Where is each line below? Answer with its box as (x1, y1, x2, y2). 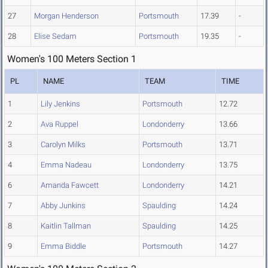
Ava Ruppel (41, 120, 78, 129)
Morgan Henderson (34, 11, 99, 21)
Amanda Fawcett (41, 181, 99, 190)
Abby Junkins (41, 201, 86, 211)
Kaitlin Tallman (41, 221, 91, 231)
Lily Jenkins (41, 99, 80, 109)
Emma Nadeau (41, 160, 92, 170)
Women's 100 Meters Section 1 (7, 53, 136, 65)
